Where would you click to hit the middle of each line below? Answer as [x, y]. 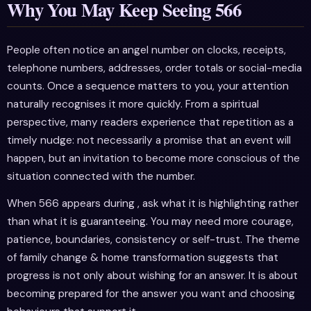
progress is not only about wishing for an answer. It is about [152, 275]
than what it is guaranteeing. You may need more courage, [150, 221]
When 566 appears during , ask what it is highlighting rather [153, 203]
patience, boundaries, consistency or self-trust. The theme [153, 239]
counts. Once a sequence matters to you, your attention [148, 86]
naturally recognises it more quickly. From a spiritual [133, 104]
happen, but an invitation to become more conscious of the [153, 158]
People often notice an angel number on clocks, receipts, [146, 50]
